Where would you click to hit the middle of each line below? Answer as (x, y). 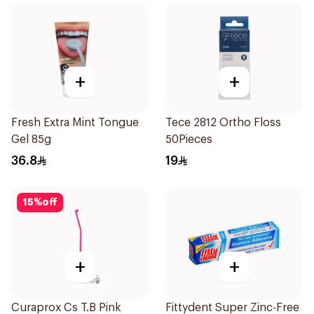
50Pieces (189, 139)
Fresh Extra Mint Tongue (75, 123)
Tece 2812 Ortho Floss (223, 123)
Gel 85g (31, 139)
